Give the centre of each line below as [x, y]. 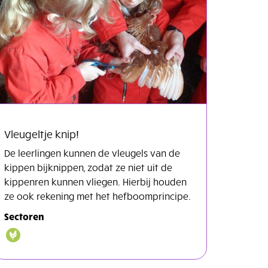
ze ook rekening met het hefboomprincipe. [98, 195]
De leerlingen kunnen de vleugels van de [92, 152]
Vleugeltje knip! [42, 133]
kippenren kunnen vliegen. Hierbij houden [95, 181]
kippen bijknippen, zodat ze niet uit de [88, 167]
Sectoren [24, 216]
